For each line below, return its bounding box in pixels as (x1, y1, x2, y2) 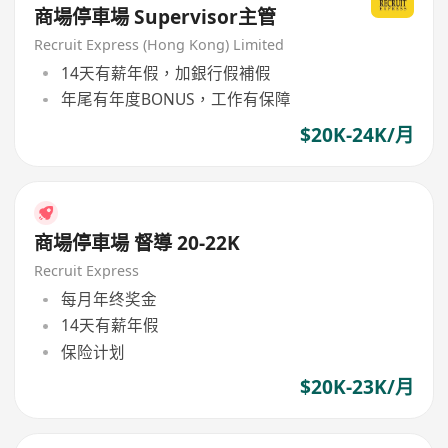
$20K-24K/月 (299, 121, 414, 148)
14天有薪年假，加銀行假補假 (60, 62, 271, 85)
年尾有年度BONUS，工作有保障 (60, 88, 291, 111)
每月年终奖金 (60, 288, 157, 311)
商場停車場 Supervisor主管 (34, 3, 277, 30)
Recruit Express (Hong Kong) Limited (34, 34, 285, 54)
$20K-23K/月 (299, 373, 414, 400)
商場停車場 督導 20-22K (34, 229, 241, 256)
